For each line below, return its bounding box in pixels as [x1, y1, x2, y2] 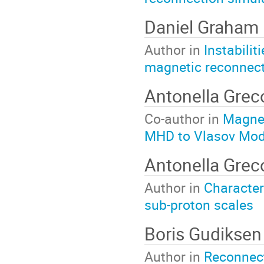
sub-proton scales [144, 195, 253, 214]
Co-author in [144, 109, 223, 128]
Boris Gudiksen [144, 221, 262, 246]
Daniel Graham [144, 14, 259, 39]
